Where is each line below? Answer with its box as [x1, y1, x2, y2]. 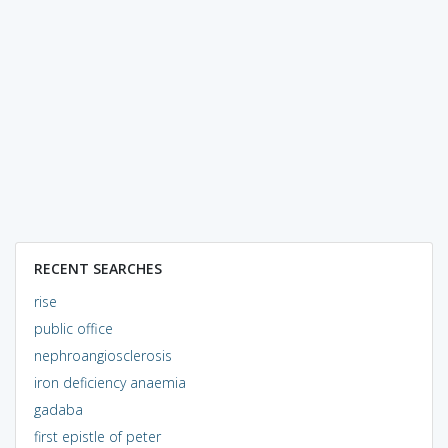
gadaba [33, 399, 83, 419]
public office [33, 318, 113, 338]
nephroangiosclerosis [33, 345, 172, 365]
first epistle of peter [33, 426, 161, 446]
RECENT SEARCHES [33, 258, 162, 278]
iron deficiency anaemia [33, 372, 186, 392]
